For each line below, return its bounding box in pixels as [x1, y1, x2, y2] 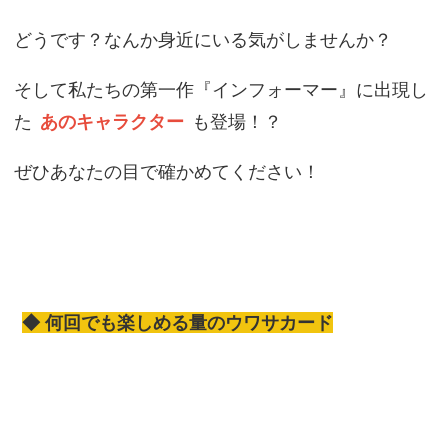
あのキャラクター [39, 111, 184, 133]
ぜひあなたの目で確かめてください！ [13, 161, 320, 183]
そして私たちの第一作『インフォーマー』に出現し [13, 79, 428, 101]
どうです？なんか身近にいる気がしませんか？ [13, 29, 392, 51]
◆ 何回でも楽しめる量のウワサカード [21, 312, 333, 334]
